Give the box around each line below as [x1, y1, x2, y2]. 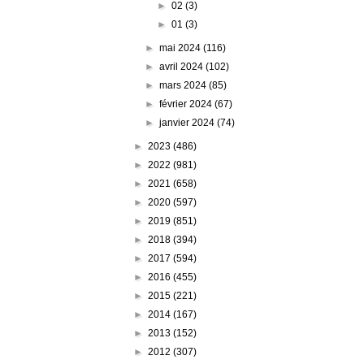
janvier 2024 [159, 116, 218, 128]
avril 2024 [159, 60, 206, 72]
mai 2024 [159, 41, 204, 54]
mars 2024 [159, 79, 210, 91]
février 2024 [159, 97, 215, 110]
